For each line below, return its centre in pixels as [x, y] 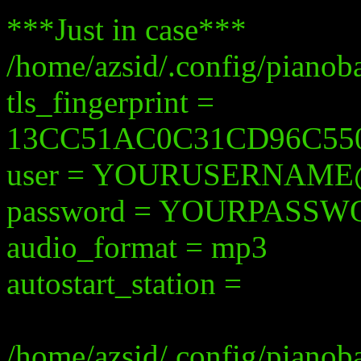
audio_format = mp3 [137, 247]
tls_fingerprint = [110, 102]
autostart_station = [124, 283]
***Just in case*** [127, 29]
